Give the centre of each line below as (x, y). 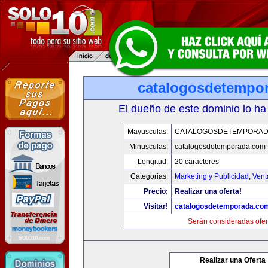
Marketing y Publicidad (211, 176)
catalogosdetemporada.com (220, 147)
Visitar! (156, 206)
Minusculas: (148, 147)
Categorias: (149, 176)
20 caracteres (197, 162)
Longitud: (153, 162)
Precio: (156, 191)
